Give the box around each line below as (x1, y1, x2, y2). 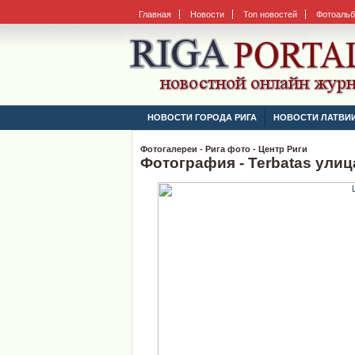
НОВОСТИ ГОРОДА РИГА (147, 113, 257, 122)
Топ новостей (243, 9, 297, 19)
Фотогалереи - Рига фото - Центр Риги (140, 144, 307, 154)
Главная (139, 9, 171, 19)
